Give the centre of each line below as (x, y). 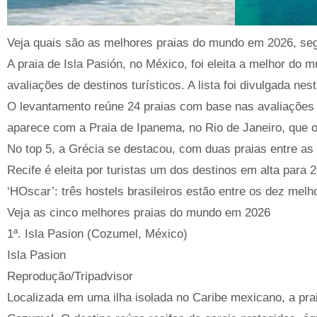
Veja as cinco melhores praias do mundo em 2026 (139, 213)
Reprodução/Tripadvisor (70, 277)
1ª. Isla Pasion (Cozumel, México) (97, 234)
